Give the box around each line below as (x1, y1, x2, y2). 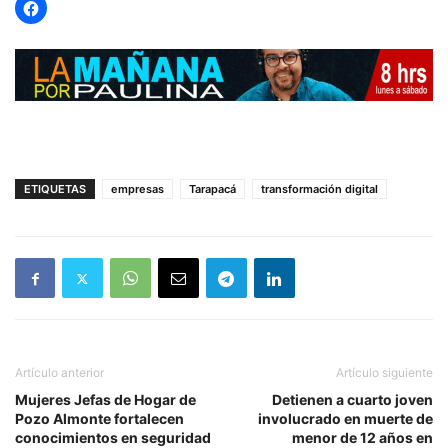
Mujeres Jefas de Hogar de (15, 391, 196, 409)
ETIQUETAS (24, 182, 86, 197)
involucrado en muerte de (258, 410, 433, 428)
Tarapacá (189, 182, 236, 197)
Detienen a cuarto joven (272, 391, 433, 409)
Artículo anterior (15, 365, 104, 381)
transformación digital (261, 182, 378, 197)
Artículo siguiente (336, 365, 433, 381)
